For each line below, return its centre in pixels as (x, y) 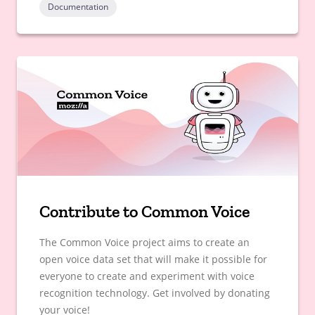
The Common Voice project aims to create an (144, 243)
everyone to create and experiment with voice (147, 276)
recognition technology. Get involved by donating (155, 293)
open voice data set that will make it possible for (153, 259)
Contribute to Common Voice (144, 212)
